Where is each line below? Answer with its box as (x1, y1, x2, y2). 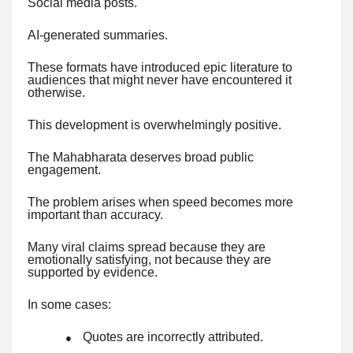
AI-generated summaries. (28, 28, 168, 42)
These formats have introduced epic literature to (28, 60, 292, 74)
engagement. (28, 162, 101, 176)
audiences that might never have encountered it (28, 72, 292, 87)
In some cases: (28, 297, 111, 311)
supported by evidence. (28, 265, 158, 279)
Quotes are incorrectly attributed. (83, 329, 263, 344)
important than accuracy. (28, 207, 163, 221)
